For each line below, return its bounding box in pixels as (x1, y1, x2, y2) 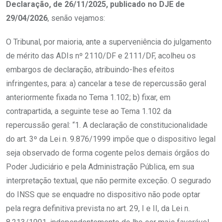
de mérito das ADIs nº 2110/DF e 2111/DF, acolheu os (6, 51, 196, 61)
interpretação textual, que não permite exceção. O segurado (6, 176, 211, 186)
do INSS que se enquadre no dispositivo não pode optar (6, 190, 200, 200)
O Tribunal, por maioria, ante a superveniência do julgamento (6, 37, 212, 47)
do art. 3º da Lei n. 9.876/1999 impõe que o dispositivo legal (6, 134, 216, 144)
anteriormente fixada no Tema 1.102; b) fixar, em (6, 93, 170, 103)
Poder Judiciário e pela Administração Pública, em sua (6, 162, 194, 172)
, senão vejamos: (48, 13, 105, 23)
